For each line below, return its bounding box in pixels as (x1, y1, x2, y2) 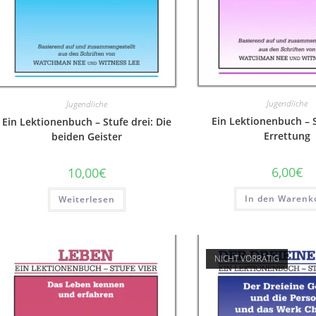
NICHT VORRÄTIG (214, 252, 279, 265)
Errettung (264, 129, 311, 142)
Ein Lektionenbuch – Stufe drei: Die (2, 115, 172, 128)
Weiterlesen (59, 193, 116, 205)
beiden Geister (51, 130, 123, 143)
